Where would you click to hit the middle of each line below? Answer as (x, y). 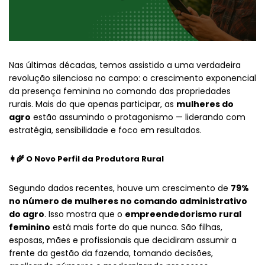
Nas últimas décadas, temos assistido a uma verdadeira (125, 65)
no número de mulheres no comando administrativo (128, 201)
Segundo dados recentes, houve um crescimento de (120, 188)
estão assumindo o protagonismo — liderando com (138, 117)
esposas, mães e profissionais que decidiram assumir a (123, 240)
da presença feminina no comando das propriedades (120, 91)
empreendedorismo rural (183, 214)
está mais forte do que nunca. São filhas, (136, 227)
